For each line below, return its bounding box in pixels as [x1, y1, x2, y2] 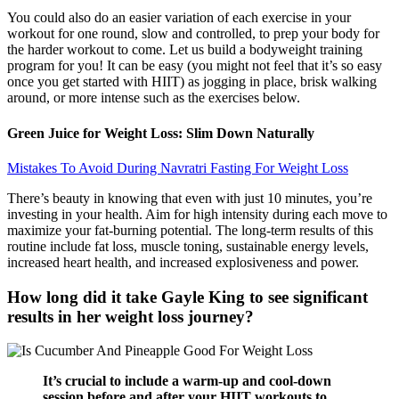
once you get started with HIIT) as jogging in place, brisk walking [7, 74, 377, 90]
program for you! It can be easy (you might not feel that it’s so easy [7, 58, 382, 74]
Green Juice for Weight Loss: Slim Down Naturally [7, 125, 314, 141]
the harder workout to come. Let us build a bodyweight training [7, 42, 362, 58]
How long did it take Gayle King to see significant [7, 287, 368, 306]
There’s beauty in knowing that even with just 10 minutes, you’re [7, 190, 372, 206]
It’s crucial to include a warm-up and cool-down [43, 373, 331, 389]
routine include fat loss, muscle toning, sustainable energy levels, [7, 238, 369, 254]
